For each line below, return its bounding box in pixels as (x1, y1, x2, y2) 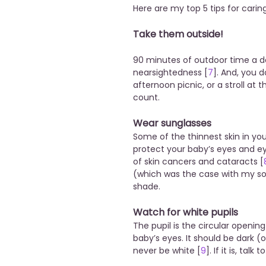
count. (133, 91, 160, 104)
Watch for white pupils (133, 205, 238, 220)
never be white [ (133, 245, 201, 257)
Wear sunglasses (133, 116, 211, 131)
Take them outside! (133, 27, 223, 42)
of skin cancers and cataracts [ (133, 156, 264, 168)
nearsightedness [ (133, 66, 208, 79)
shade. (133, 180, 163, 193)
